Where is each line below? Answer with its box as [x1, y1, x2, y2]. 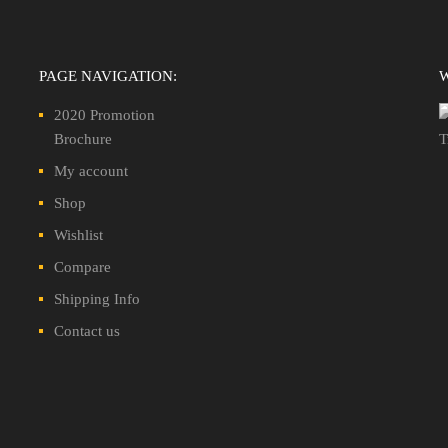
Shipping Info [54, 290, 140, 307]
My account [54, 162, 128, 179]
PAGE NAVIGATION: [39, 67, 177, 84]
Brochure [54, 130, 112, 147]
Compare [54, 258, 111, 275]
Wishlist [54, 226, 103, 243]
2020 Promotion [54, 106, 155, 123]
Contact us [54, 322, 120, 339]
